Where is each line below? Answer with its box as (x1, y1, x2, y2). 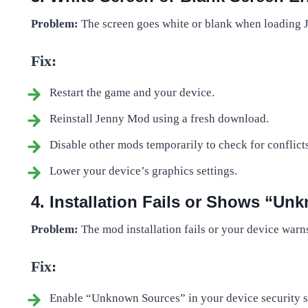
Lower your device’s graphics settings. (49, 164, 237, 177)
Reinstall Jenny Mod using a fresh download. (49, 111, 269, 125)
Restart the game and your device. (49, 85, 214, 99)
